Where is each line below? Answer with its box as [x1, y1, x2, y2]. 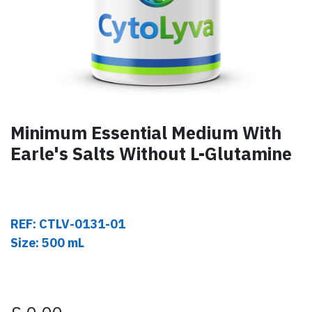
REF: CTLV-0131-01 [10, 215, 125, 232]
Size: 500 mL [10, 234, 84, 251]
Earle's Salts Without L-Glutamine [10, 141, 292, 165]
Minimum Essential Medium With [10, 120, 281, 144]
